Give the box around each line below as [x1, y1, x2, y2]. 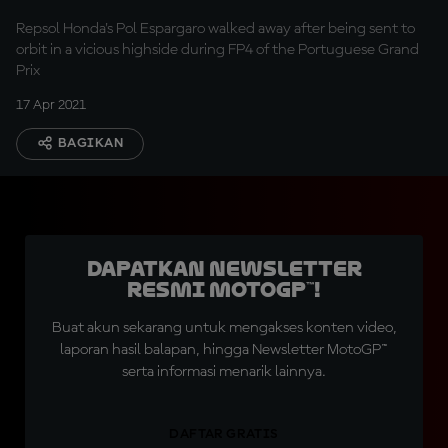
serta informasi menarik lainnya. [122, 364, 326, 380]
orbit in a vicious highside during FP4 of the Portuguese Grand [16, 42, 419, 58]
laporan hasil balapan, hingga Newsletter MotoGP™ [60, 342, 388, 358]
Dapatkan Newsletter [86, 257, 362, 281]
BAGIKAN [58, 136, 123, 150]
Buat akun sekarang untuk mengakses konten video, [51, 320, 397, 336]
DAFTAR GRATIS [169, 427, 279, 441]
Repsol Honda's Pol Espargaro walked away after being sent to [16, 21, 415, 37]
